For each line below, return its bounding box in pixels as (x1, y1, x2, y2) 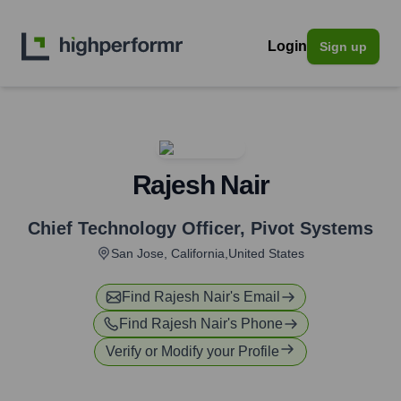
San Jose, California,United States (111, 246, 304, 260)
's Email (229, 289, 280, 304)
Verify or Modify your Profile (106, 344, 279, 359)
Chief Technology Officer (28, 218, 240, 238)
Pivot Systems (251, 218, 373, 238)
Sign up (320, 39, 367, 54)
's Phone (226, 316, 283, 331)
